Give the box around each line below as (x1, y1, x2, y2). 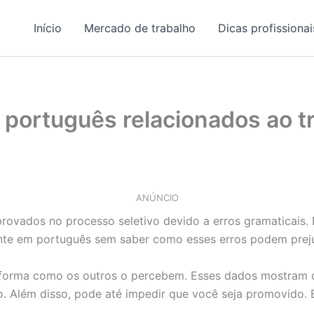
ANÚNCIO (135, 192, 179, 204)
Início (34, 21, 62, 35)
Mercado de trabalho (84, 21, 196, 35)
